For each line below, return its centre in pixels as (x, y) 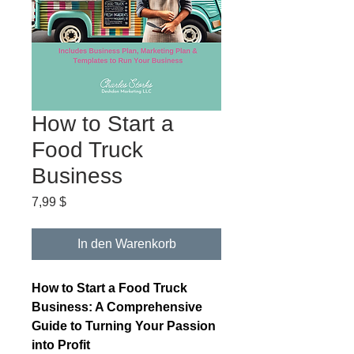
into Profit (61, 345)
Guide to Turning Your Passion (124, 326)
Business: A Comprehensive (117, 307)
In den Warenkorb (126, 243)
